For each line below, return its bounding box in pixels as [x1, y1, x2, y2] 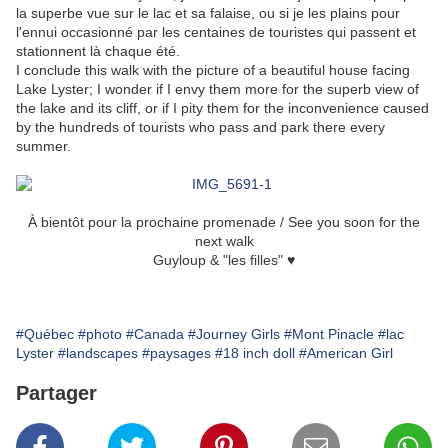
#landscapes [58, 345, 138, 362]
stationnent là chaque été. [16, 43, 180, 60]
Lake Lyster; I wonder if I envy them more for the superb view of [16, 81, 419, 98]
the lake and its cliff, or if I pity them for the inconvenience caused [16, 100, 429, 117]
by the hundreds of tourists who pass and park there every [16, 119, 385, 136]
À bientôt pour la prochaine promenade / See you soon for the [28, 214, 420, 231]
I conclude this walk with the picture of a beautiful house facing [16, 62, 410, 79]
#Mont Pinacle [284, 326, 374, 343]
